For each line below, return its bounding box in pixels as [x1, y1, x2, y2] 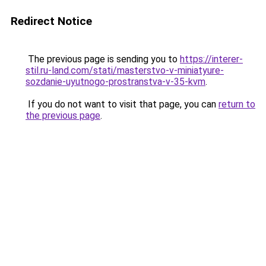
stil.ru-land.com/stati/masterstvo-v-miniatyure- [26, 65, 224, 76]
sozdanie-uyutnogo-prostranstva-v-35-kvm [26, 76, 205, 87]
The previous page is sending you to [26, 53, 180, 65]
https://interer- [180, 53, 243, 65]
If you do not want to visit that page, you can [26, 99, 218, 110]
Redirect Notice [11, 14, 92, 28]
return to [218, 99, 255, 110]
